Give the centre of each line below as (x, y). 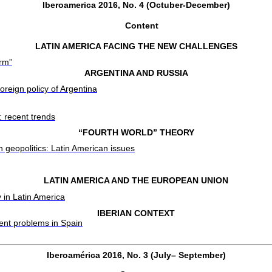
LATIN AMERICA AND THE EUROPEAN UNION (136, 180)
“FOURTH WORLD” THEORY (136, 132)
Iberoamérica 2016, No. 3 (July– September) (136, 255)
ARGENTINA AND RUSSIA (136, 73)
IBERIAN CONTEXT (136, 213)
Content (141, 25)
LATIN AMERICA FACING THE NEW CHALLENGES (136, 46)
